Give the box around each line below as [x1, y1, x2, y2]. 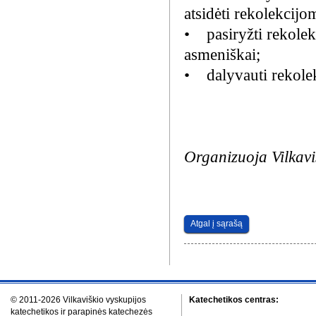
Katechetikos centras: [189, 295, 279, 305]
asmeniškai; [184, 45, 260, 63]
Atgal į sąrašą [190, 219, 243, 229]
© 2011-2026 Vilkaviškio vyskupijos [11, 295, 146, 305]
